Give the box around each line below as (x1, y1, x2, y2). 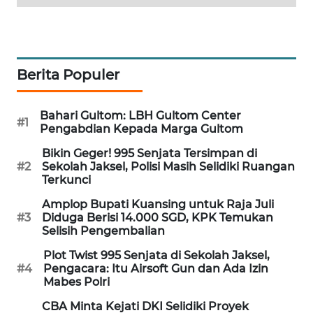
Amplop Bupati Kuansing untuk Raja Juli (42, 198, 274, 212)
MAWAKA (28, 17, 67, 30)
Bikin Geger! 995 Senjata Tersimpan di (42, 147, 257, 161)
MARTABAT (28, 69, 73, 82)
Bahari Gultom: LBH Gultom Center (40, 109, 241, 123)
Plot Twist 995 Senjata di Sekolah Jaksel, (43, 249, 270, 263)
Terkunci (42, 173, 91, 187)
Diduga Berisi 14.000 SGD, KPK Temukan (42, 211, 273, 225)
